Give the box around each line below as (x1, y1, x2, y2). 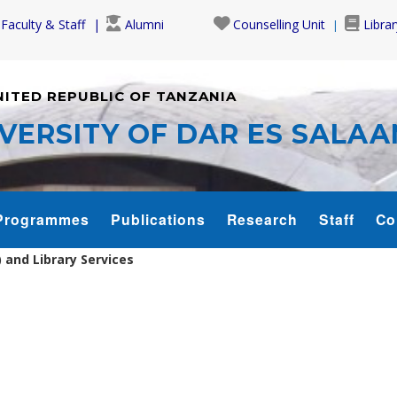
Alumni (125, 16, 164, 33)
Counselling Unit (233, 16, 325, 33)
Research (227, 208, 298, 230)
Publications (111, 208, 206, 230)
